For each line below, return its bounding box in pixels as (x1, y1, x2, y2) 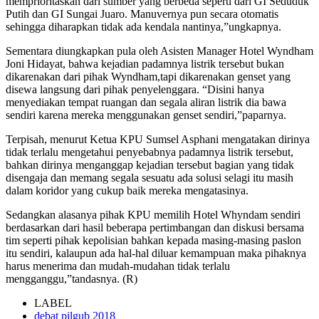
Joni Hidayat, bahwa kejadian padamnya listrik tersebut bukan (6, 57, 284, 70)
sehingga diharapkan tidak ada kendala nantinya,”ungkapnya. (6, 20, 281, 33)
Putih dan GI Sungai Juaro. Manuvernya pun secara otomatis (6, 7, 278, 20)
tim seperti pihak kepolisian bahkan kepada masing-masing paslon (6, 234, 301, 246)
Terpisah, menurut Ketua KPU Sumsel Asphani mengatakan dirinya (6, 132, 310, 145)
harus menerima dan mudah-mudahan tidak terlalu (6, 259, 230, 272)
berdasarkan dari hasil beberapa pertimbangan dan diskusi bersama (6, 221, 304, 234)
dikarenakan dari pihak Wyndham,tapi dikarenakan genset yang (6, 70, 291, 83)
